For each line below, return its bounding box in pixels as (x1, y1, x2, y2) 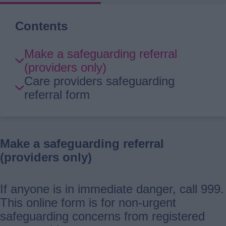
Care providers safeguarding (24, 74, 175, 88)
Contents (15, 19, 68, 33)
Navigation (15, 74, 71, 88)
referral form (24, 87, 90, 101)
